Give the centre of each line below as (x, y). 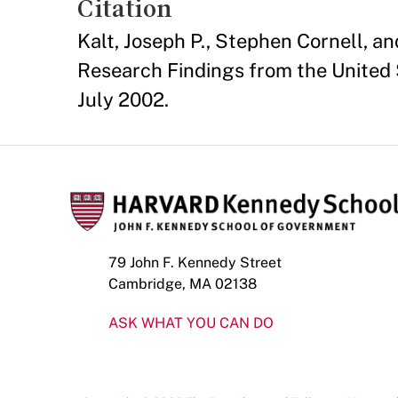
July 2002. (123, 100)
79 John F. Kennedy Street (195, 263)
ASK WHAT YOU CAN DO (191, 323)
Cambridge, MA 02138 (183, 284)
